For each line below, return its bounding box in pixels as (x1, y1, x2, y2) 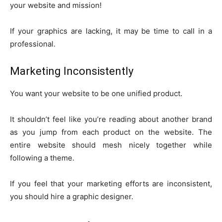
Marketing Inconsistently (10, 65, 133, 78)
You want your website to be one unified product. (10, 89, 182, 99)
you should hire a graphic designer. (10, 192, 133, 202)
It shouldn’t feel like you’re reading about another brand (10, 114, 212, 124)
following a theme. (10, 153, 74, 163)
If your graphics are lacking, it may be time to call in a (10, 26, 212, 36)
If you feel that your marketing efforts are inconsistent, (10, 179, 212, 189)
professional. (10, 39, 55, 49)
